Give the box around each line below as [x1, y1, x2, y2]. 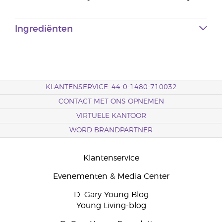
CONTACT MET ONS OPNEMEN [58, 98, 164, 105]
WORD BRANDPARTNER [69, 127, 153, 134]
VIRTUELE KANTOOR [76, 112, 146, 119]
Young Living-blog [76, 202, 146, 210]
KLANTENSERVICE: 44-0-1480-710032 [45, 84, 177, 91]
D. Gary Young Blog [73, 191, 149, 199]
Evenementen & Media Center [53, 172, 169, 180]
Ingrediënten [15, 25, 73, 34]
